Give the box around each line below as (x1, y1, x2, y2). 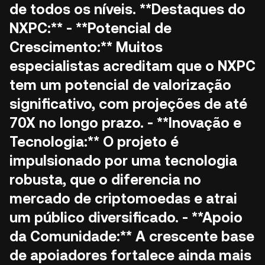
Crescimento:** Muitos (9, 39, 163, 56)
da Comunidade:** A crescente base (9, 228, 254, 245)
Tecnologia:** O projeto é (9, 134, 179, 150)
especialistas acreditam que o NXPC (9, 58, 256, 75)
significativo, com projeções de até (9, 96, 247, 112)
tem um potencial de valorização (9, 77, 231, 93)
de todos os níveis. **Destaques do (9, 1, 245, 18)
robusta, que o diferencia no (9, 172, 201, 188)
